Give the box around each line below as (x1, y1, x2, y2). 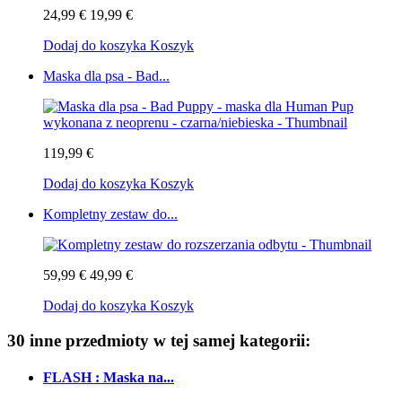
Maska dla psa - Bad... (43, 68, 170, 84)
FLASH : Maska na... (43, 370, 174, 386)
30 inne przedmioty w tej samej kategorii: (7, 330, 310, 350)
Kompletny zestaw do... (43, 206, 178, 223)
